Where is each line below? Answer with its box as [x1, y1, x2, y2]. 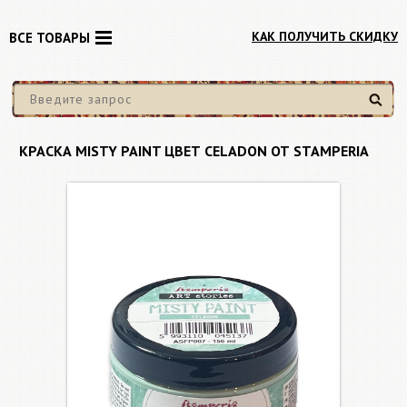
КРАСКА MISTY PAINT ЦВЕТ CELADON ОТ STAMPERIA [19, 142, 369, 160]
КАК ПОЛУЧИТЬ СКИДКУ [252, 28, 398, 45]
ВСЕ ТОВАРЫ [9, 29, 90, 46]
